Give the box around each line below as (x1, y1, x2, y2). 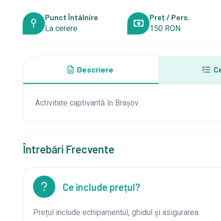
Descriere (75, 65, 114, 74)
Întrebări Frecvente (22, 143, 114, 155)
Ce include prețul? (62, 181, 140, 193)
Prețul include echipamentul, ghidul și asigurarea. (33, 208, 200, 217)
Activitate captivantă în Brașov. (35, 98, 140, 108)
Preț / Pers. (149, 12, 190, 22)
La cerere (44, 24, 77, 33)
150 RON (149, 24, 181, 33)
